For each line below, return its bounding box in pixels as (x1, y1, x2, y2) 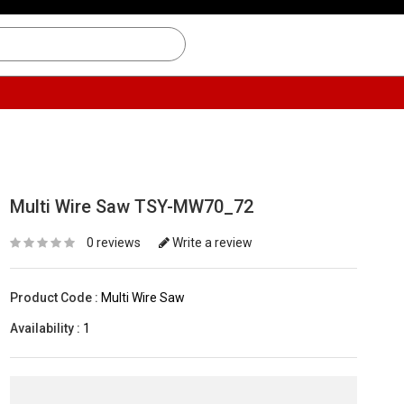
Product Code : (10, 290, 98, 305)
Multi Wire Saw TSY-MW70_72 (10, 196, 253, 217)
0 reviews (87, 235, 141, 250)
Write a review (170, 235, 252, 250)
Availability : (10, 321, 80, 335)
